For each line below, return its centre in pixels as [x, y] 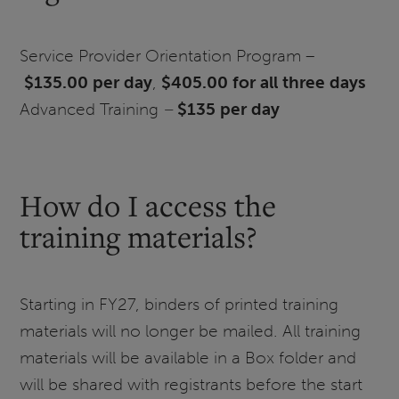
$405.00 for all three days [264, 82]
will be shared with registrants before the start [191, 385]
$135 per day [229, 109]
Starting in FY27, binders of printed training [179, 305]
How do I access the [148, 205]
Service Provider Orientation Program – [168, 55]
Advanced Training [92, 109]
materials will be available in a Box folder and [188, 358]
